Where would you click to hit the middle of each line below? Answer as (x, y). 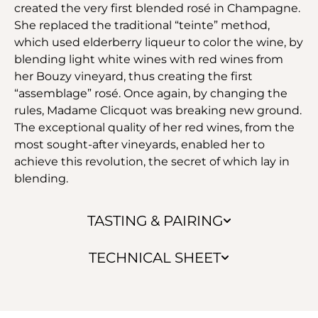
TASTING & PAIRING (155, 220)
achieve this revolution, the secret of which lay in (152, 161)
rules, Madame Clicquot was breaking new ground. (158, 110)
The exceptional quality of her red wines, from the (154, 127)
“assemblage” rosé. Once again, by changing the (151, 93)
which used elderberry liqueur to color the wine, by (159, 42)
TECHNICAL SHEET (155, 257)
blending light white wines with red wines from (149, 59)
